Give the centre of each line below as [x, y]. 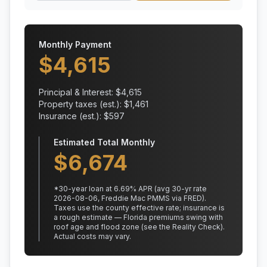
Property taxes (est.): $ [84, 104]
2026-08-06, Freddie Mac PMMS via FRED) [129, 198]
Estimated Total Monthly [104, 142]
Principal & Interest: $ [80, 92]
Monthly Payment [75, 44]
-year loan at [91, 189]
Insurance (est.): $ [74, 116]
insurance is [203, 208]
